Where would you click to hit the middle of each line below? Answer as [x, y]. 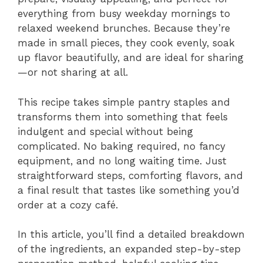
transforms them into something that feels [123, 117]
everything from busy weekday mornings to [124, 14]
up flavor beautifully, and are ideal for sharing [131, 58]
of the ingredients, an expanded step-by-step [129, 249]
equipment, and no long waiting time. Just [122, 161]
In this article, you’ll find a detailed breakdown [131, 235]
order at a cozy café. [68, 205]
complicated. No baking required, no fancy [122, 146]
